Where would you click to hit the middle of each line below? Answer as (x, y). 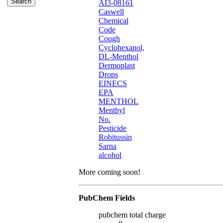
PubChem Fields (107, 198)
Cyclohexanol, (121, 48)
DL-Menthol (118, 57)
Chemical (113, 21)
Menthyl (112, 111)
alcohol (110, 155)
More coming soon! (110, 172)
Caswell (111, 12)
